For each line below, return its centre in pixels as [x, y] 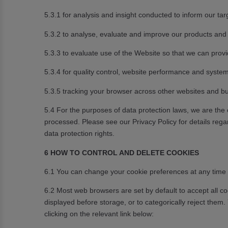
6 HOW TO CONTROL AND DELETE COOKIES [122, 152]
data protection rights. [79, 134]
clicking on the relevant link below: [99, 214]
